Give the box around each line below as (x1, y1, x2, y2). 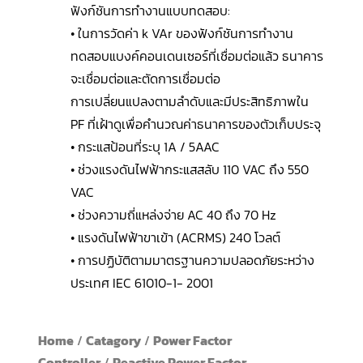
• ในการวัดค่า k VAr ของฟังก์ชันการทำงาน (70, 23, 293, 44)
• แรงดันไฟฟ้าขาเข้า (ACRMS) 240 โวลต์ (70, 228, 280, 248)
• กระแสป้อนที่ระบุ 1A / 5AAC (70, 137, 220, 157)
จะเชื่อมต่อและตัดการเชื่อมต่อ (70, 69, 220, 89)
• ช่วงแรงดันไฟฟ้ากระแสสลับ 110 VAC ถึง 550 (70, 160, 309, 180)
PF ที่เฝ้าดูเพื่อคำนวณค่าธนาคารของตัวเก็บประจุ (70, 114, 321, 135)
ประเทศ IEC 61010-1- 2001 (70, 273, 213, 293)
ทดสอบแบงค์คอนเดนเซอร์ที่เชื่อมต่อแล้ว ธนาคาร (70, 46, 323, 66)
